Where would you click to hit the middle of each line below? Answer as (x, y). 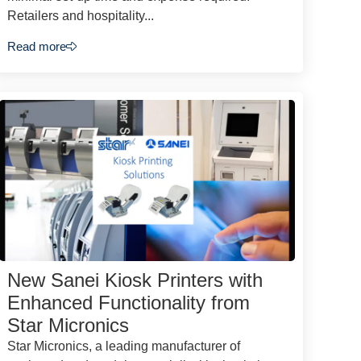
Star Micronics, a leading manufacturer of (124, 346)
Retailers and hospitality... (81, 15)
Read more (37, 47)
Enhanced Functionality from (129, 303)
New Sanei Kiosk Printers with (135, 280)
